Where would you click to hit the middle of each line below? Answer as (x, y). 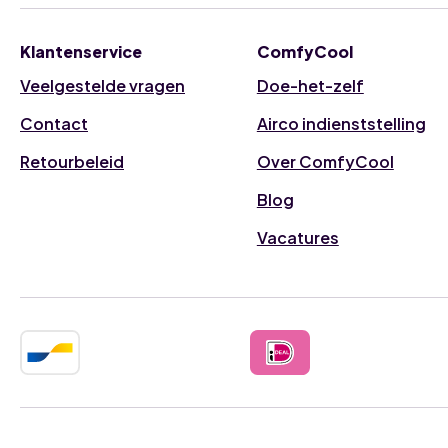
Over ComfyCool (325, 161)
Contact (54, 123)
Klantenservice (81, 51)
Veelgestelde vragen (102, 85)
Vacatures (297, 237)
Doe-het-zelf (310, 85)
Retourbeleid (72, 161)
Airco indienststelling (341, 123)
